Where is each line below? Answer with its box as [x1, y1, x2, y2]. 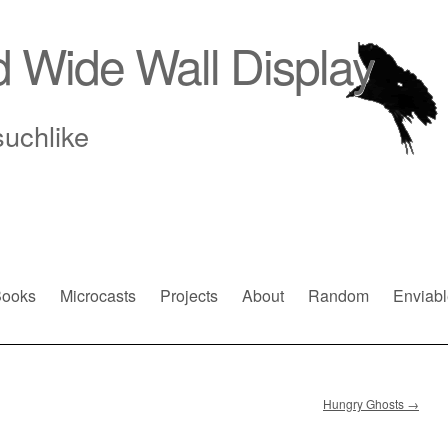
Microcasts [60, 284, 136, 307]
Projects [160, 284, 218, 307]
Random [308, 284, 369, 307]
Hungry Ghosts [323, 395, 407, 412]
